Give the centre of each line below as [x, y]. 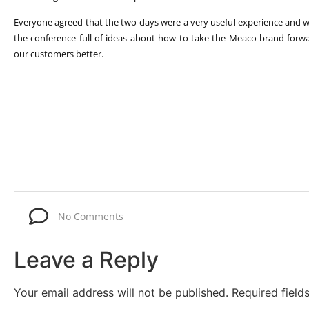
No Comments [91, 217]
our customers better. [59, 54]
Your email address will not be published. [121, 292]
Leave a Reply [86, 259]
